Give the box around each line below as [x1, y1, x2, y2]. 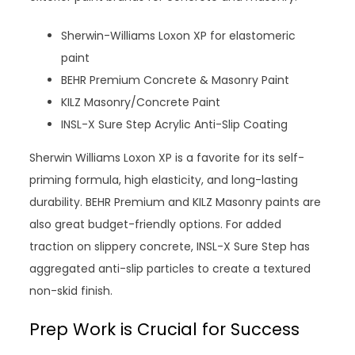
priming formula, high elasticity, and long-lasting [29, 171, 299, 188]
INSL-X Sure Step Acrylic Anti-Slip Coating [61, 116, 288, 132]
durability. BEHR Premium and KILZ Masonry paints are [29, 193, 322, 210]
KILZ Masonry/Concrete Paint [61, 94, 221, 110]
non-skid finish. [29, 282, 113, 299]
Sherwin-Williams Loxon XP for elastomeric [61, 27, 296, 44]
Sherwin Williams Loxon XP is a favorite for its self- [29, 149, 305, 166]
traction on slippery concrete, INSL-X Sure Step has [29, 238, 311, 254]
